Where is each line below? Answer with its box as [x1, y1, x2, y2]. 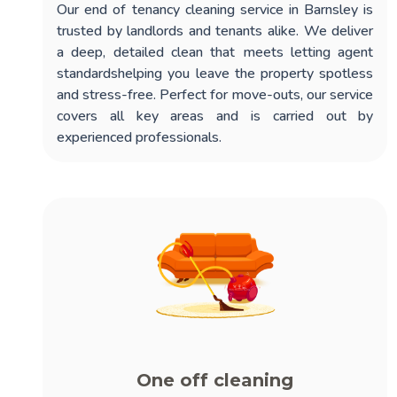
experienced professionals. [57, 127, 222, 147]
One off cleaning [136, 369, 294, 391]
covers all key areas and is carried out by [57, 105, 374, 126]
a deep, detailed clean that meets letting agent [57, 42, 374, 62]
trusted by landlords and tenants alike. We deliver [57, 20, 374, 41]
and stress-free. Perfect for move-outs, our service [57, 84, 374, 105]
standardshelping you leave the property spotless [57, 63, 374, 83]
